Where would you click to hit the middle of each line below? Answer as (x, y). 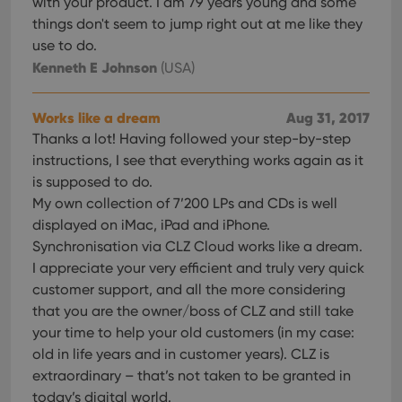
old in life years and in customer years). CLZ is (181, 354)
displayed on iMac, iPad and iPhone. (151, 225)
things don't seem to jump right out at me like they (197, 24)
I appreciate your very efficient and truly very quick (198, 268)
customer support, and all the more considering (189, 289)
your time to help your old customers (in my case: (193, 332)
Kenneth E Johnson (95, 67)
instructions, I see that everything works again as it (198, 160)
